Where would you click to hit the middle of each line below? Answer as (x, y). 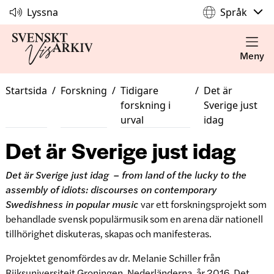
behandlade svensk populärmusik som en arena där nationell (134, 219)
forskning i (145, 105)
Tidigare (139, 91)
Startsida (26, 91)
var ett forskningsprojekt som (203, 204)
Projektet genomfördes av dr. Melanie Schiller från (113, 258)
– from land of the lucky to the (180, 175)
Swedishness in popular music (73, 204)
